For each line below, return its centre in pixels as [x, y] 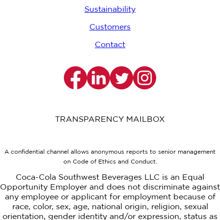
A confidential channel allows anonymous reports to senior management [110, 152]
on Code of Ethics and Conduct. [110, 162]
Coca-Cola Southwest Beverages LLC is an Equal [110, 178]
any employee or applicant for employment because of [110, 197]
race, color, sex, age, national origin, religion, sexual [110, 207]
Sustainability [110, 10]
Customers [110, 27]
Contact [110, 45]
